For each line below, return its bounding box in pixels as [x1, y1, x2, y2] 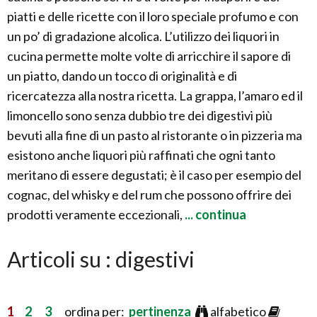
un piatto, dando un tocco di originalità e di [7, 68, 237, 83]
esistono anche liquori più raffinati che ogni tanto [7, 147, 275, 163]
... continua [183, 207, 246, 222]
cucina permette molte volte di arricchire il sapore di [7, 48, 291, 64]
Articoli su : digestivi [7, 246, 195, 272]
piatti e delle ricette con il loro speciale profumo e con [7, 8, 299, 24]
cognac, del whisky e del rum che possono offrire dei [7, 187, 292, 202]
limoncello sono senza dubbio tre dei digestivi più [7, 108, 272, 123]
